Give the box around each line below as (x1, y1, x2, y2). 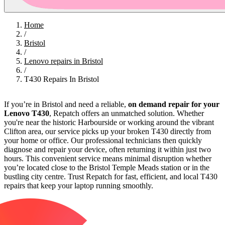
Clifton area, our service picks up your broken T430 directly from (4, 127, 211, 136)
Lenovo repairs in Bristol (24, 56, 103, 65)
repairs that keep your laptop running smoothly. (4, 181, 153, 190)
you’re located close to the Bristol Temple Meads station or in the (4, 163, 209, 172)
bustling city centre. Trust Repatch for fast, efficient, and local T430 (4, 172, 217, 181)
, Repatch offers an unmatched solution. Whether (49, 108, 204, 118)
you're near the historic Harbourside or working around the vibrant (4, 118, 214, 127)
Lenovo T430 (4, 108, 49, 118)
